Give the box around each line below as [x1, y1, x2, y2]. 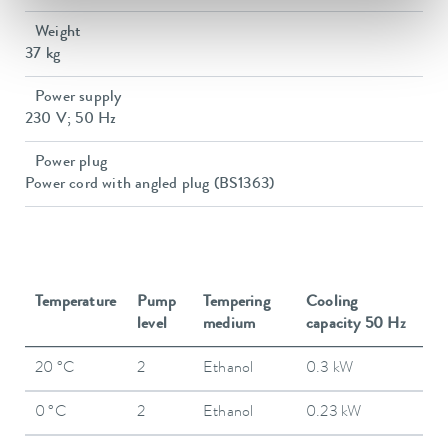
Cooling [306, 294, 358, 311]
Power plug [35, 154, 107, 171]
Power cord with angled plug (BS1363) [25, 176, 275, 193]
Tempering [203, 294, 270, 311]
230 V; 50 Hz [25, 111, 117, 128]
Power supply [35, 89, 122, 106]
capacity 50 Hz [306, 316, 406, 333]
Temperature [35, 294, 117, 311]
